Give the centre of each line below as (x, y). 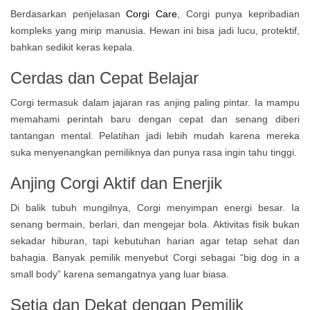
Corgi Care (152, 14)
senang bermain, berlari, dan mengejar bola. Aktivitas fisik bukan (155, 224)
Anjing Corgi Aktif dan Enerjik (116, 183)
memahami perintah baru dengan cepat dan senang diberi (155, 119)
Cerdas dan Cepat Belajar (104, 78)
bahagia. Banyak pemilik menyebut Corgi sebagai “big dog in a (155, 257)
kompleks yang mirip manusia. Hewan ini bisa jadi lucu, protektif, (155, 30)
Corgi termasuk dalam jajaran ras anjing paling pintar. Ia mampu (155, 102)
